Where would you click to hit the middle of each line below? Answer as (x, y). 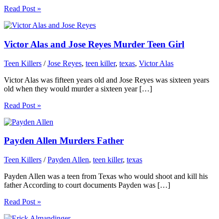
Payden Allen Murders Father (64, 141)
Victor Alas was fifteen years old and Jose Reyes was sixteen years (107, 80)
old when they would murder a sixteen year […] (78, 88)
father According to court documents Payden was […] (87, 185)
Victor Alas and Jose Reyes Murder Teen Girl (94, 44)
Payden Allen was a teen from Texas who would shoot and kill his (106, 176)
